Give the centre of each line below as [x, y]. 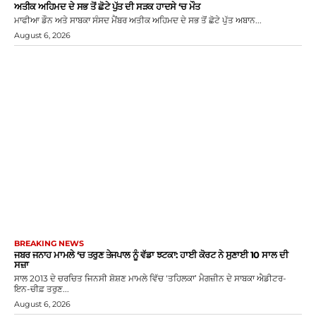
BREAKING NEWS [49, 244]
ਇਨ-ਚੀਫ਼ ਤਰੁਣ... [42, 289]
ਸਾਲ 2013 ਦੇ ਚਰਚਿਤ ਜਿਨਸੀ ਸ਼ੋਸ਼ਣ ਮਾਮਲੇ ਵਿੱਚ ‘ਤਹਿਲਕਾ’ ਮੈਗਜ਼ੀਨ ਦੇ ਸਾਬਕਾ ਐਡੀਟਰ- [150, 279]
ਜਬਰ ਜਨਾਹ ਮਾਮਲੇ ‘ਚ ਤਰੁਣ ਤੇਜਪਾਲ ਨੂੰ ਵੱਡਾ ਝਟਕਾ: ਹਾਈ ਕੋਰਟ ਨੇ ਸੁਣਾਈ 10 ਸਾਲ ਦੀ [151, 255]
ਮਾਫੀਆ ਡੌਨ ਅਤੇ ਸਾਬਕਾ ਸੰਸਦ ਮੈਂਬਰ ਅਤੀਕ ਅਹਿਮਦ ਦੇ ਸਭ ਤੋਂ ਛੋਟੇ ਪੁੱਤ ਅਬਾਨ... [138, 20]
